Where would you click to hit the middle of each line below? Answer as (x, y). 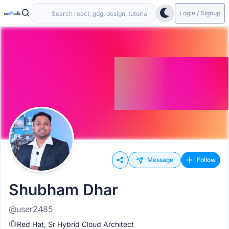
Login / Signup (200, 13)
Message (160, 160)
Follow (206, 160)
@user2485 (31, 209)
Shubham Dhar (63, 190)
